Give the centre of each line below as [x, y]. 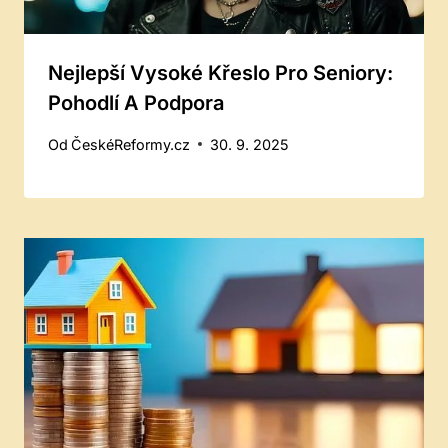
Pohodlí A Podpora [136, 103]
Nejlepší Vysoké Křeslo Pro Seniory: [220, 73]
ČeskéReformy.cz [131, 144]
